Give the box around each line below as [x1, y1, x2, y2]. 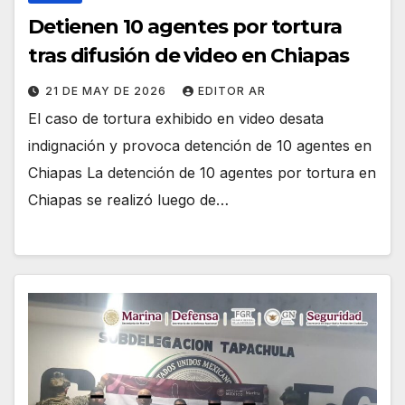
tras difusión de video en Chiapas [28, 43, 349, 69]
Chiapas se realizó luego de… [28, 191, 229, 210]
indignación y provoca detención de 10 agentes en [28, 137, 372, 155]
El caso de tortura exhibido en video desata [28, 109, 324, 128]
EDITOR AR [198, 84, 266, 99]
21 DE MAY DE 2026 [45, 84, 170, 99]
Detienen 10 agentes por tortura [28, 14, 342, 40]
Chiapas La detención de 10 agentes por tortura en [28, 164, 376, 183]
